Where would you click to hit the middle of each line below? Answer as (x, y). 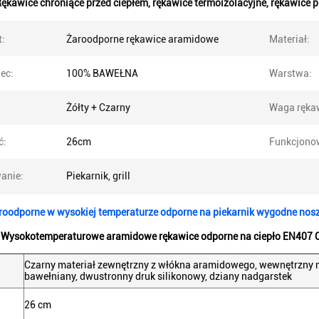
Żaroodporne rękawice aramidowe (142, 39)
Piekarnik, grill (98, 176)
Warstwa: (291, 73)
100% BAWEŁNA (102, 73)
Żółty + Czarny (98, 108)
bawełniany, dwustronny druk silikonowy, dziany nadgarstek (158, 276)
